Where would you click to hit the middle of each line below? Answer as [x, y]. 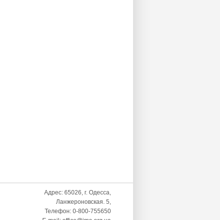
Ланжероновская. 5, [83, 202]
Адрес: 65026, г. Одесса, [78, 192]
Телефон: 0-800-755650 [78, 211]
